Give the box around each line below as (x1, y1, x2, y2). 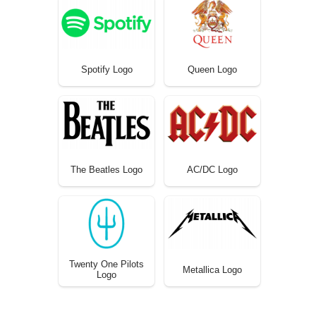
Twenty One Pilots (69, 259, 144, 270)
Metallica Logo (183, 265, 242, 276)
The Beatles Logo (71, 164, 142, 175)
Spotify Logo (80, 63, 133, 75)
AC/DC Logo (187, 164, 238, 175)
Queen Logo (188, 63, 237, 75)
